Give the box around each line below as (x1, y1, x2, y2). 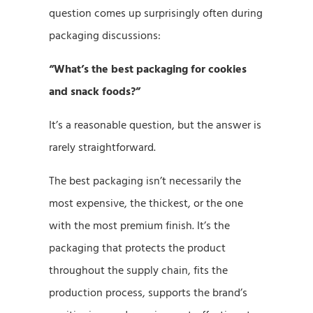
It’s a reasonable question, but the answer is (49, 117, 261, 133)
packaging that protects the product (49, 240, 226, 256)
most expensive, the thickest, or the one (49, 195, 243, 211)
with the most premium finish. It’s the (49, 217, 230, 233)
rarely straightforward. (49, 139, 156, 155)
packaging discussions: (49, 27, 161, 43)
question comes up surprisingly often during (49, 5, 263, 21)
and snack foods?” (49, 83, 140, 99)
